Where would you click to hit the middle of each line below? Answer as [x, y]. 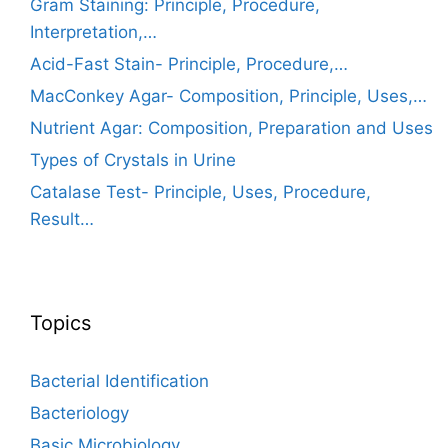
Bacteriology [79, 413]
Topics [60, 323]
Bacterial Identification [119, 381]
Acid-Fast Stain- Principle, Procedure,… [189, 64]
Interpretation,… [93, 32]
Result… [62, 219]
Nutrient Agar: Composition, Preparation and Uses [231, 128]
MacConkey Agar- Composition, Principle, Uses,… [228, 96]
